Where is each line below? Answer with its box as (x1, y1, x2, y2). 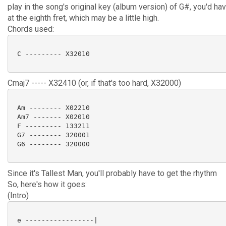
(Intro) (8, 191, 29, 200)
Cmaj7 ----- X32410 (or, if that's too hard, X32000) (8, 78, 181, 88)
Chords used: (8, 24, 54, 34)
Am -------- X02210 (13, 103, 90, 111)
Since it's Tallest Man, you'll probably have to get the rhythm (8, 168, 217, 178)
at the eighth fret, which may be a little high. (8, 13, 159, 23)
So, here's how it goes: (8, 180, 87, 189)
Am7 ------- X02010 (13, 112, 90, 121)
